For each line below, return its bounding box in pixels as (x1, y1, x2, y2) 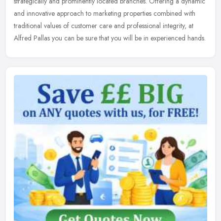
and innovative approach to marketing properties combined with (14, 8, 195, 19)
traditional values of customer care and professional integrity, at (14, 21, 193, 31)
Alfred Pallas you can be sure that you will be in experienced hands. (14, 33, 206, 43)
